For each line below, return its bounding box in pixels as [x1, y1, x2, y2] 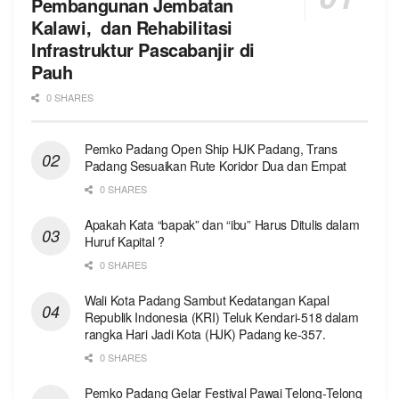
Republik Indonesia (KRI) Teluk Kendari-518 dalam [85, 307, 359, 326]
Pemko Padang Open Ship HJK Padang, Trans [85, 139, 338, 158]
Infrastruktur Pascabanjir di [31, 36, 255, 62]
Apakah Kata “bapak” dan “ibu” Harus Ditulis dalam [85, 215, 360, 233]
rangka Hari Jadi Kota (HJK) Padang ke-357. [85, 324, 326, 343]
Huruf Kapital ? [85, 232, 165, 250]
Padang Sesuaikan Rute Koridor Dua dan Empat [85, 156, 346, 175]
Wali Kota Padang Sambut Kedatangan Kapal [85, 290, 330, 309]
